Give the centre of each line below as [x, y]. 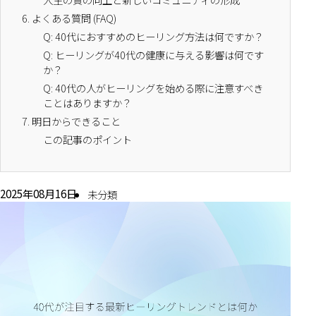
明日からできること [76, 121]
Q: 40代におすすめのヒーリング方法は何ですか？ [153, 36]
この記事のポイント [87, 139]
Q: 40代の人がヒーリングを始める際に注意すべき [153, 88]
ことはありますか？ [87, 103]
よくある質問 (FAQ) [74, 18]
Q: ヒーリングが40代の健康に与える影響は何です [153, 55]
